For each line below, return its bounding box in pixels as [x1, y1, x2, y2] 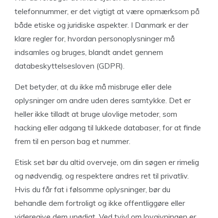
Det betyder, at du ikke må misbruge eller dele [15, 81, 172, 91]
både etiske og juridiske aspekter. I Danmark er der [15, 19, 188, 30]
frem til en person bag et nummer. [15, 136, 130, 146]
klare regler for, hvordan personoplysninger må [15, 33, 175, 43]
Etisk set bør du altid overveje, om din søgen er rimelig [15, 157, 199, 167]
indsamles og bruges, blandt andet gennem [15, 47, 163, 57]
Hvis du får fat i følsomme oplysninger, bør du [15, 184, 170, 194]
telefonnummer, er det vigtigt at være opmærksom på [15, 6, 200, 16]
